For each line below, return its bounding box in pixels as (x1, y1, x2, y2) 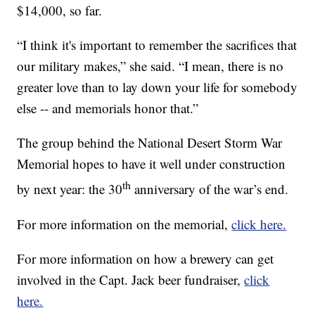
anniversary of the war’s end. (131, 180, 289, 198)
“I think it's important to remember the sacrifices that (17, 36, 297, 54)
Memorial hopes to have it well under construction (17, 155, 286, 173)
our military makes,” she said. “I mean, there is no (17, 57, 284, 75)
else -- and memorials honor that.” (17, 99, 199, 117)
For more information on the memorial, (17, 214, 232, 233)
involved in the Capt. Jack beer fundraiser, (17, 270, 245, 288)
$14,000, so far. (17, 1, 103, 20)
